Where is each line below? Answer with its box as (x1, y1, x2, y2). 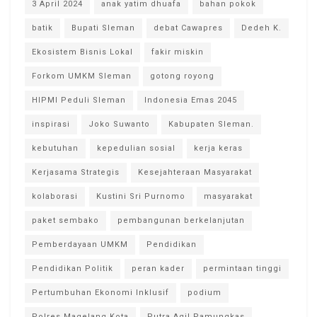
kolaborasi (32, 192, 78, 202)
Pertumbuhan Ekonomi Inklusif (32, 288, 169, 298)
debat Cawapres (154, 23, 223, 33)
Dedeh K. (241, 23, 282, 33)
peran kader (132, 264, 185, 274)
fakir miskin (151, 47, 204, 57)
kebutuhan (32, 144, 79, 154)
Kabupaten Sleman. (168, 120, 254, 129)
